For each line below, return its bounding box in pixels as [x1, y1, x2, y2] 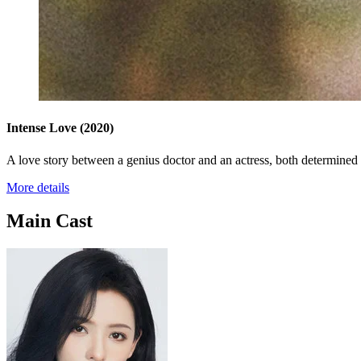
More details [6, 180, 69, 194]
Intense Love [6, 121, 80, 135]
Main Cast [6, 210, 93, 232]
